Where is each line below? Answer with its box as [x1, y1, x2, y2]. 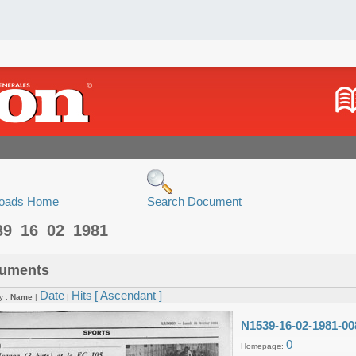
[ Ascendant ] [95, 288, 162, 302]
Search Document [147, 195, 242, 208]
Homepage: [241, 342, 286, 350]
